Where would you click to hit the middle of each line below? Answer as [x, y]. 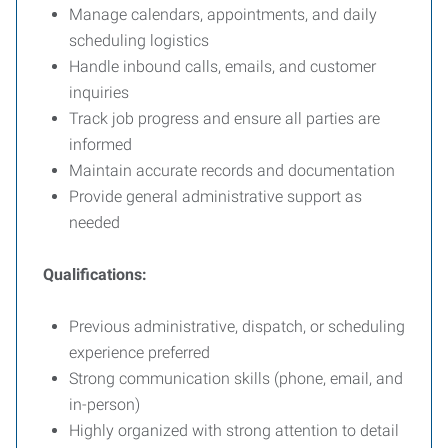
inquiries [99, 92]
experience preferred [139, 352]
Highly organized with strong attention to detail [234, 430]
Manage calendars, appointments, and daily [223, 14]
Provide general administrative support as [215, 196]
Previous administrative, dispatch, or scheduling [237, 326]
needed [94, 222]
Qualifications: [95, 274]
